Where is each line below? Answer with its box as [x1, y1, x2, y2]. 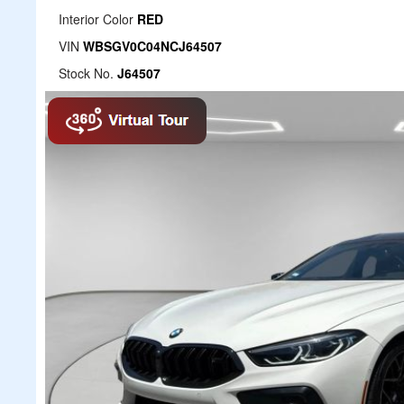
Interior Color [59, 10, 133, 28]
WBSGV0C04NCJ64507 [83, 37, 222, 55]
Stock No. [59, 64, 114, 82]
